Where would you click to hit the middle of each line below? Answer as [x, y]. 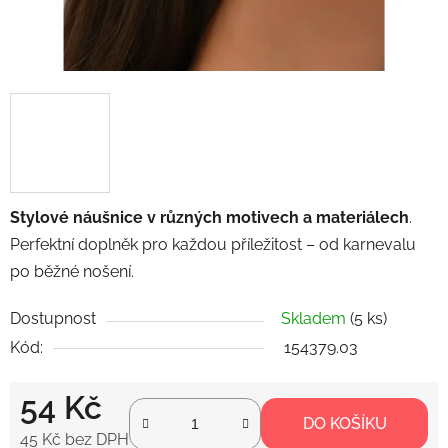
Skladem [315, 318]
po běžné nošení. [72, 271]
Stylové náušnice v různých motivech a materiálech [209, 217]
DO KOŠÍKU [344, 423]
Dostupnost [53, 318]
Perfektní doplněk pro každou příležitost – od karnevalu [213, 244]
